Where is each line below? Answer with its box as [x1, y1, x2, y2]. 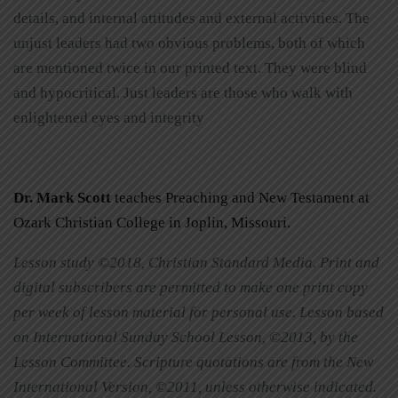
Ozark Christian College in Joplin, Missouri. [13, 214, 291, 232]
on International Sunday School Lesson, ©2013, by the [13, 329, 358, 346]
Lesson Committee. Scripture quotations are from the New [13, 354, 373, 371]
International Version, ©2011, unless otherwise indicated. [13, 378, 377, 396]
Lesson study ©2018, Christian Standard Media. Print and [13, 254, 379, 272]
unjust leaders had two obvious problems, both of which [13, 35, 365, 52]
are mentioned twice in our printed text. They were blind [13, 60, 367, 77]
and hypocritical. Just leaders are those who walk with [13, 84, 353, 102]
